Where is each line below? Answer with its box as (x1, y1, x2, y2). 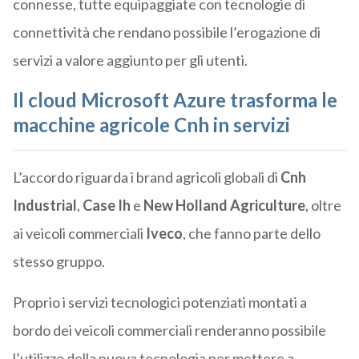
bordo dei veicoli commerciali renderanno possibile (12, 321, 326, 340)
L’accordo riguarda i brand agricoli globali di (12, 168, 280, 187)
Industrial (12, 196, 77, 215)
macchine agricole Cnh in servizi (12, 113, 290, 137)
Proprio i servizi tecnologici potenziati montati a (12, 293, 307, 312)
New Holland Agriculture (143, 196, 305, 215)
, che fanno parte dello (182, 224, 321, 243)
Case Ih (82, 196, 131, 215)
